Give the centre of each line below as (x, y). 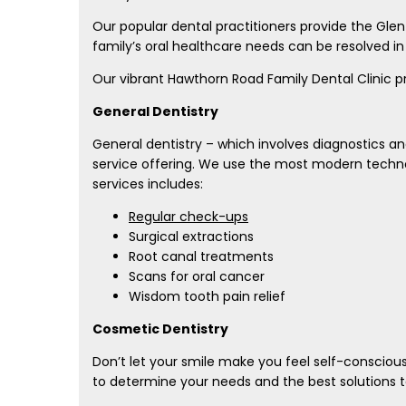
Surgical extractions (191, 237)
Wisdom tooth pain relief (207, 296)
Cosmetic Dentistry (160, 329)
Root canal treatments (201, 256)
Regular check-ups (188, 217)
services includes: (148, 184)
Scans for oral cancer (197, 276)
